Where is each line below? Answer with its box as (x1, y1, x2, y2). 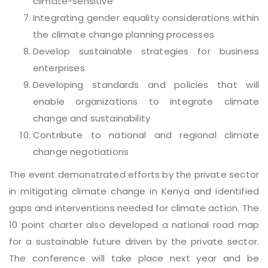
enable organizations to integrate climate (33, 95, 259, 108)
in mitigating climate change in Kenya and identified (9, 185, 259, 198)
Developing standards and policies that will (33, 78, 259, 92)
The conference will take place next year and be (9, 252, 259, 265)
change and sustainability (33, 112, 151, 125)
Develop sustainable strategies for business (33, 45, 259, 58)
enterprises (33, 62, 85, 75)
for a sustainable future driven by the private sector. (9, 235, 259, 248)
